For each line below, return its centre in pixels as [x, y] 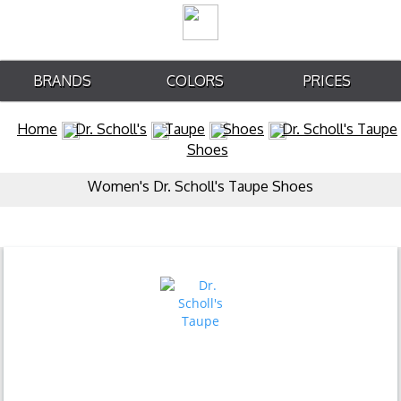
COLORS [195, 81]
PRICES [328, 81]
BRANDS [63, 81]
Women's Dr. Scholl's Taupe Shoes [200, 186]
